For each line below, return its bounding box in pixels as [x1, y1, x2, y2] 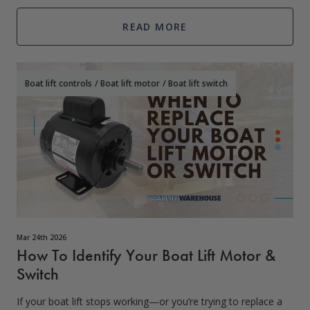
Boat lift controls [25, 77, 92, 89]
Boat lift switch [168, 77, 228, 89]
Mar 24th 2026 [17, 232, 66, 242]
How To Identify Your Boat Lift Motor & [17, 244, 276, 266]
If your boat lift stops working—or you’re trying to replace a [17, 295, 282, 308]
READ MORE [122, 20, 188, 33]
